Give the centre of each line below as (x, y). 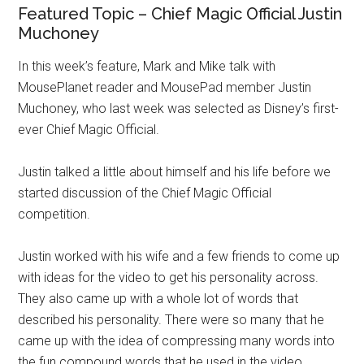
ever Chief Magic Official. (89, 130)
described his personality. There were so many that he (171, 320)
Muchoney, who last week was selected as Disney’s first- (179, 108)
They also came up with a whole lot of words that (158, 299)
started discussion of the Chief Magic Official (145, 193)
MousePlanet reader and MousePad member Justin (165, 87)
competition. (54, 214)
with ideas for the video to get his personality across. (169, 277)
